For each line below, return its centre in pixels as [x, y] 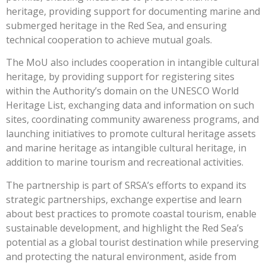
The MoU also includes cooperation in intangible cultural [132, 63]
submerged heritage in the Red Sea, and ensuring [116, 25]
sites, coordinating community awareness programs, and [132, 120]
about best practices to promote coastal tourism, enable [131, 213]
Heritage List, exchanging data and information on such [130, 105]
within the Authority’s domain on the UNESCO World [122, 91]
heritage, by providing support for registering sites [120, 77]
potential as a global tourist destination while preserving [132, 242]
